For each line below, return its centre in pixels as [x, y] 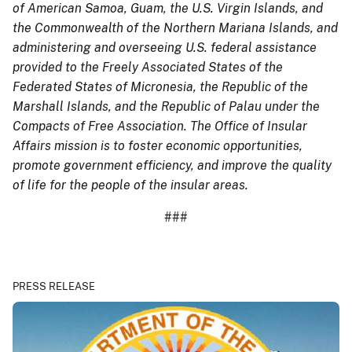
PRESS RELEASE [54, 286]
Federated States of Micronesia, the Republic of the [160, 86]
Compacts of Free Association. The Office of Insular [160, 126]
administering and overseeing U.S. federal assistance [165, 47]
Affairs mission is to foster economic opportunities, [158, 145]
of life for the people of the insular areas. [130, 185]
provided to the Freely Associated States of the [148, 67]
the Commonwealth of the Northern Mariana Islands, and [175, 27]
